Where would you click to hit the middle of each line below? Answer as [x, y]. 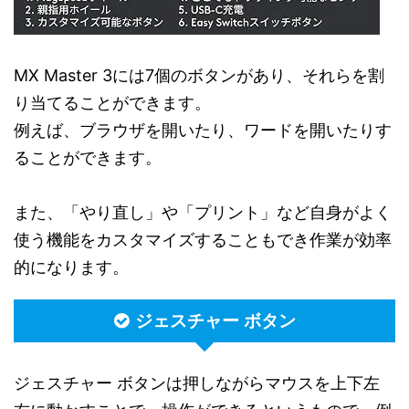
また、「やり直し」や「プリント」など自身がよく [203, 212]
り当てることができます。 [112, 103]
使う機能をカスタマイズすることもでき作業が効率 [203, 240]
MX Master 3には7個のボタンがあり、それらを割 [199, 75]
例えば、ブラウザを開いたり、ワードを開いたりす [203, 130]
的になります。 [71, 267]
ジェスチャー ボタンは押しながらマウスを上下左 [197, 383]
